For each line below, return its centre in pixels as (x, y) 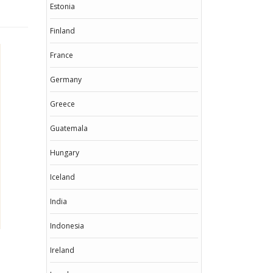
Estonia (62, 6)
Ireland (62, 250)
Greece (62, 104)
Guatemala (69, 128)
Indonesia (67, 226)
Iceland (62, 177)
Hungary (65, 153)
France (62, 55)
